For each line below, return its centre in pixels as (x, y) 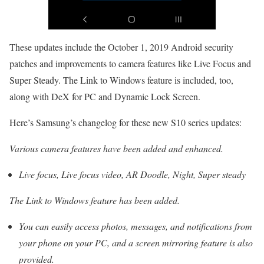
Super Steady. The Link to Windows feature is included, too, (121, 80)
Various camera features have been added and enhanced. (116, 148)
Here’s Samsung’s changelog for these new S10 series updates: (126, 122)
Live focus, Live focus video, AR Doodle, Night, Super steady (132, 174)
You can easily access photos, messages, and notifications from (136, 226)
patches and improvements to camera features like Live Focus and (130, 63)
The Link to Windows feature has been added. (95, 200)
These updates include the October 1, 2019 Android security (121, 47)
